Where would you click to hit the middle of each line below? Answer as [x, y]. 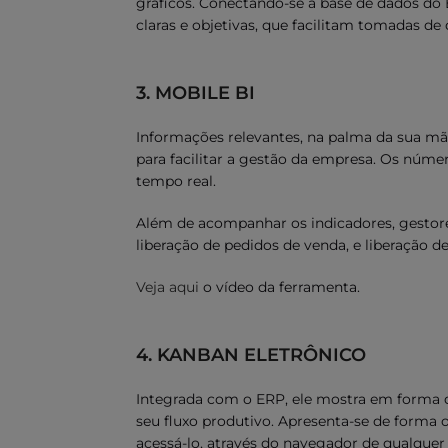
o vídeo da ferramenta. [279, 287]
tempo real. [176, 181]
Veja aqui [167, 287]
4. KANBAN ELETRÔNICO [251, 355]
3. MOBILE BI [195, 93]
